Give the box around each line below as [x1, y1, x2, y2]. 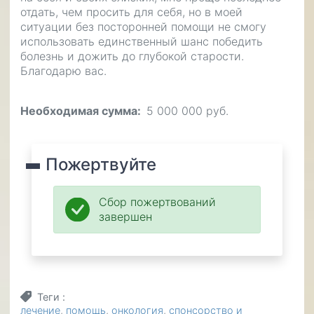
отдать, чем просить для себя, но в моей [20, 5, 243, 19]
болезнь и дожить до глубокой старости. [20, 49, 244, 63]
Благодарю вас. [20, 64, 107, 78]
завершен [99, 210, 152, 224]
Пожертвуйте [46, 154, 156, 175]
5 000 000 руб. [146, 104, 228, 118]
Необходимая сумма [20, 104, 137, 118]
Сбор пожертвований [99, 195, 216, 209]
